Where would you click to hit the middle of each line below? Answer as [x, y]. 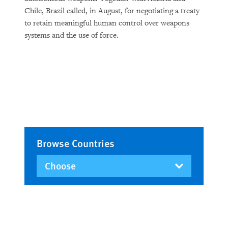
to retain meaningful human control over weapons [107, 23]
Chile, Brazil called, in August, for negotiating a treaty [112, 11]
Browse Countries [76, 143]
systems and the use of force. [72, 35]
